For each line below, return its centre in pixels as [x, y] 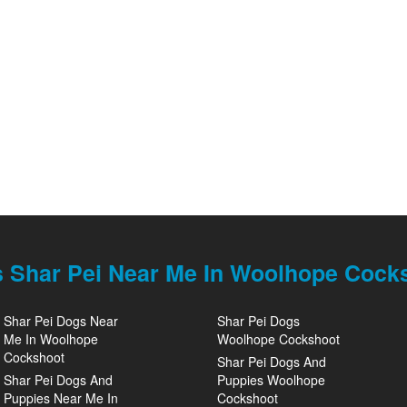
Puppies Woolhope [271, 380]
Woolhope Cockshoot [278, 339]
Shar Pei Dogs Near [61, 321]
